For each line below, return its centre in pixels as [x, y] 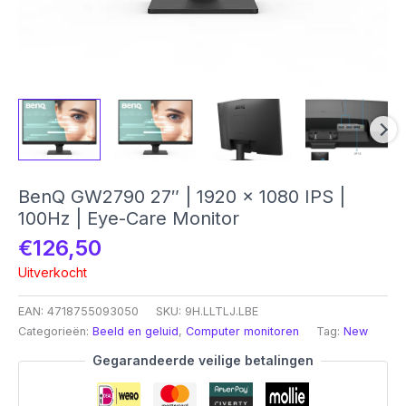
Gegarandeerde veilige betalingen [203, 361]
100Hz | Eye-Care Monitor [129, 219]
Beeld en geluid [135, 332]
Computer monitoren [242, 332]
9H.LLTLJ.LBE [222, 312]
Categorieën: [55, 332]
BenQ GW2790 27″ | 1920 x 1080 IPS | [182, 197]
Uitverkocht [53, 272]
